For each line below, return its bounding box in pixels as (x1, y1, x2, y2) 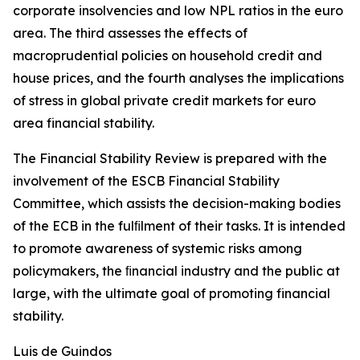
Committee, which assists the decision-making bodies (13, 195, 341, 211)
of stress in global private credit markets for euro (13, 92, 316, 108)
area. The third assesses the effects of (13, 25, 247, 41)
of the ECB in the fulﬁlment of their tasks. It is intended (13, 218, 346, 234)
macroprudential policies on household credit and (13, 47, 322, 63)
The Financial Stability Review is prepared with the (13, 150, 327, 166)
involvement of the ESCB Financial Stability (13, 173, 280, 189)
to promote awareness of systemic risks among (13, 240, 302, 256)
